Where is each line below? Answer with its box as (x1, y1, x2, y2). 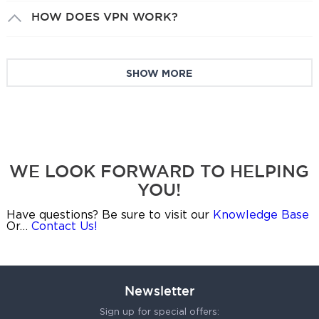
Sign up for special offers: (99, 308, 219, 317)
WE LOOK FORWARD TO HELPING (9, 162, 310, 181)
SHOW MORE (126, 70, 193, 79)
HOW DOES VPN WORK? (31, 10, 178, 23)
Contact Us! (31, 221, 98, 233)
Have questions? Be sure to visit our (6, 210, 213, 221)
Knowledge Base (212, 210, 309, 221)
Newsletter (124, 283, 194, 298)
